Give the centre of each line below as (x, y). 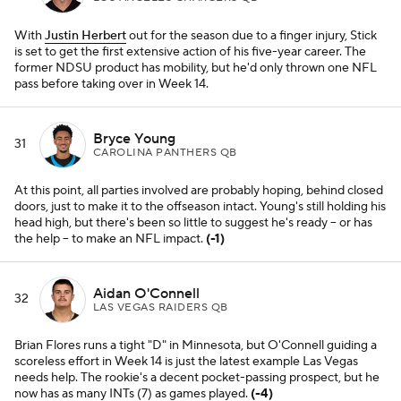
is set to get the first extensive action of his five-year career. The (190, 52)
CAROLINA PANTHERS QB (165, 152)
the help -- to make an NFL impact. (110, 239)
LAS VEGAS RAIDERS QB (161, 307)
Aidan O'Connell (146, 293)
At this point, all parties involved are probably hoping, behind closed (199, 191)
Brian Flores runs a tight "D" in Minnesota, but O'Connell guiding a (196, 346)
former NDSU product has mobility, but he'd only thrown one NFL (196, 68)
